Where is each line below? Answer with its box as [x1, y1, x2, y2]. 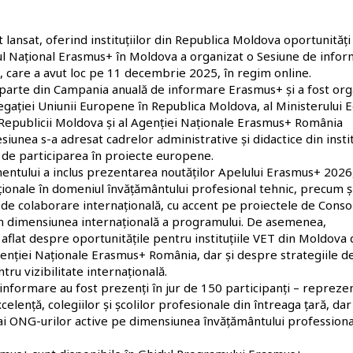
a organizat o [177, 47, 257, 64]
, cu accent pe [160, 196, 240, 213]
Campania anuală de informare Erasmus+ [53, 80, 283, 97]
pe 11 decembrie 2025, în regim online [89, 64, 309, 80]
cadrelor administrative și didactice [106, 130, 303, 147]
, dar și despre [196, 246, 281, 262]
